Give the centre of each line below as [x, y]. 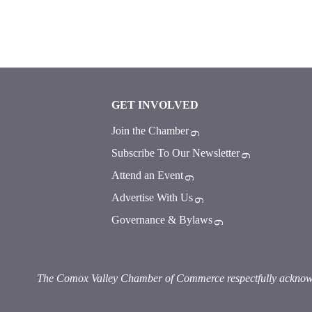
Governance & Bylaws [162, 220]
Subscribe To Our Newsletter [175, 153]
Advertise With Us [152, 197]
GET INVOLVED [155, 105]
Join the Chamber [150, 131]
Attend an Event [147, 175]
